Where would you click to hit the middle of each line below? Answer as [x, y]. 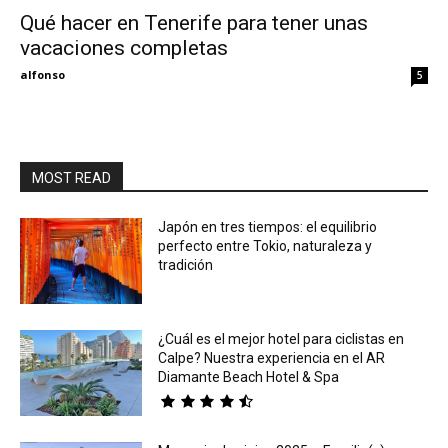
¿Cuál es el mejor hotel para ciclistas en [281, 338]
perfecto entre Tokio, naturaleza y [265, 246]
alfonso [42, 75]
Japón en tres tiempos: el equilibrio [268, 227]
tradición [186, 265]
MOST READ [71, 178]
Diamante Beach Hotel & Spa [249, 376]
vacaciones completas [124, 48]
